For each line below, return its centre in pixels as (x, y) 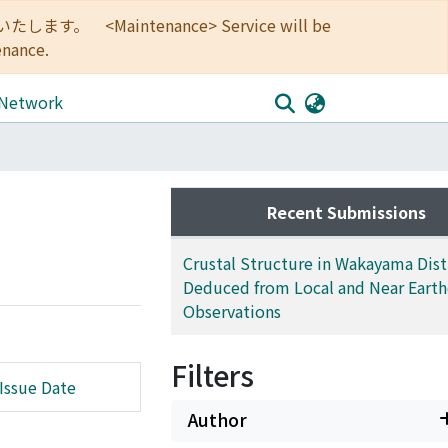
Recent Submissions (346, 212)
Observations (232, 311)
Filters (212, 375)
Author (217, 419)
